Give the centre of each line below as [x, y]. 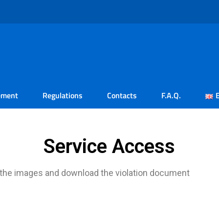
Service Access [109, 146]
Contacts [122, 95]
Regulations [63, 95]
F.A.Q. [171, 95]
